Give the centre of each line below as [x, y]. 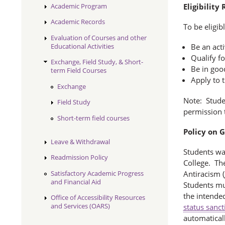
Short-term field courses [94, 118]
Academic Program [79, 6]
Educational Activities [83, 46]
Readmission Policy [80, 157]
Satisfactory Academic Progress [97, 173]
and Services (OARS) [81, 206]
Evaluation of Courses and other [99, 37]
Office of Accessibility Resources [98, 198]
